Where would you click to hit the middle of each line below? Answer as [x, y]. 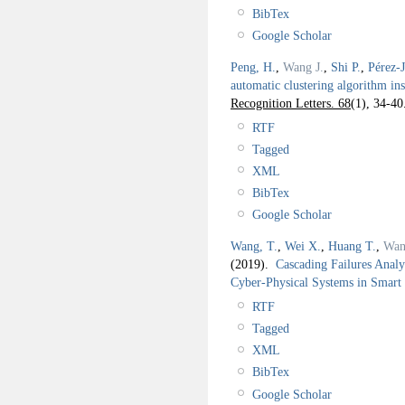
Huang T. [352, 245]
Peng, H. [253, 66]
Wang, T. [254, 245]
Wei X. [303, 245]
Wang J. [303, 66]
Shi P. [346, 66]
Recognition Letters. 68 [291, 103]
